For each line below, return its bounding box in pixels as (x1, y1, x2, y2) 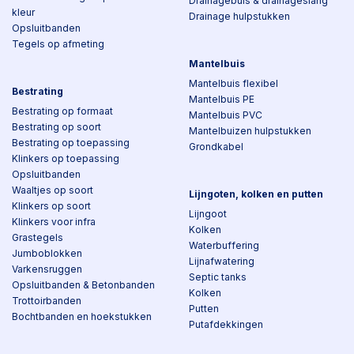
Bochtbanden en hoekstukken (12, 311, 152, 322)
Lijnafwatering (189, 255, 254, 267)
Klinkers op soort (12, 200, 91, 212)
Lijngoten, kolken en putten (189, 188, 323, 200)
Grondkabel (189, 141, 243, 153)
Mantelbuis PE (189, 93, 254, 105)
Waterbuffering (189, 239, 259, 251)
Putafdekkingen (189, 318, 263, 330)
